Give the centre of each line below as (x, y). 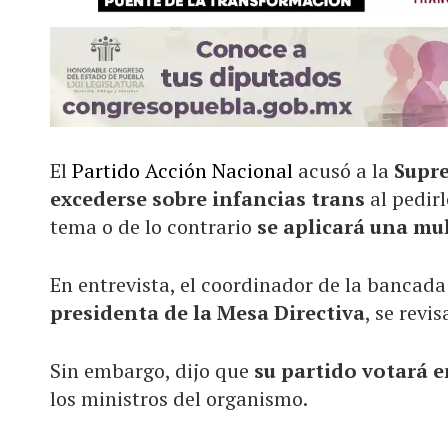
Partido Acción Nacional (185, 170)
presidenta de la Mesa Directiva (207, 312)
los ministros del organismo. (179, 398)
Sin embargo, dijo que (149, 370)
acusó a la (346, 170)
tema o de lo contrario (153, 226)
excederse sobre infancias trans (207, 198)
